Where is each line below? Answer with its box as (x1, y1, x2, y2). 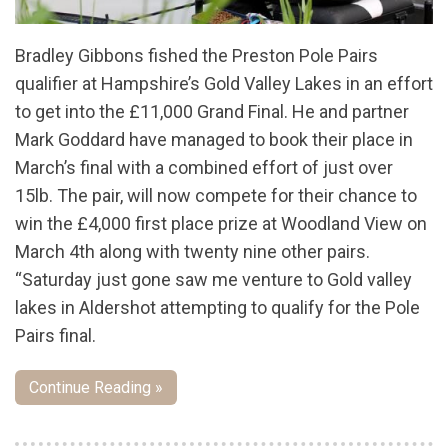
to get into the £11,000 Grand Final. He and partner (15, 100, 409, 122)
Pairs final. (15, 324, 96, 346)
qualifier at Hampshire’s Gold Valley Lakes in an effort (15, 72, 433, 94)
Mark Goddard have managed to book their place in (15, 128, 413, 150)
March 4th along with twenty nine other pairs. (15, 240, 370, 262)
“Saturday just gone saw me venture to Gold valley (15, 268, 412, 290)
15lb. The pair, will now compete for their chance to (15, 184, 417, 206)
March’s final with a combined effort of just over (15, 156, 393, 178)
